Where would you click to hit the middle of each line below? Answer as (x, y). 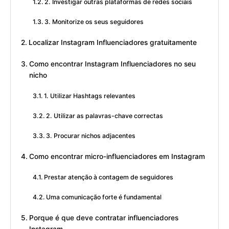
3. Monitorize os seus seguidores (94, 22)
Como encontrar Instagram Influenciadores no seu (112, 64)
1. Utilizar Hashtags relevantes (90, 96)
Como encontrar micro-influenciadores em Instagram (117, 157)
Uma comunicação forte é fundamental (104, 197)
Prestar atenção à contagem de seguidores (109, 177)
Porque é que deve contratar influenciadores (104, 218)
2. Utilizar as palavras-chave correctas (105, 116)
